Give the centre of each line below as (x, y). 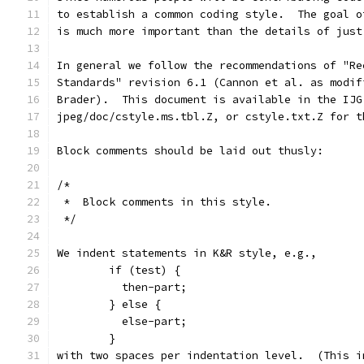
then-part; (122, 287)
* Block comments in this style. (164, 202)
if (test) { (119, 270)
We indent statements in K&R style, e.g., (187, 253)
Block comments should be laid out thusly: (190, 151)
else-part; (122, 321)
